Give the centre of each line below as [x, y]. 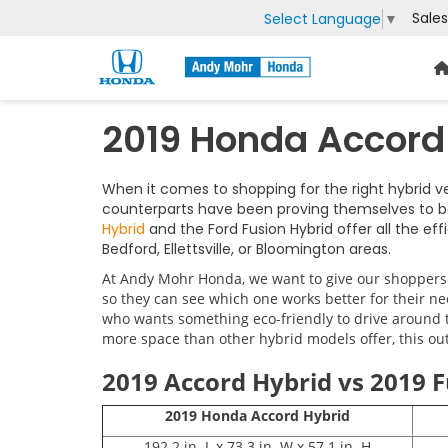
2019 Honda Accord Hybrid [257, 415]
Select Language [322, 18]
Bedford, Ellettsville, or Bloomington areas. [246, 249]
